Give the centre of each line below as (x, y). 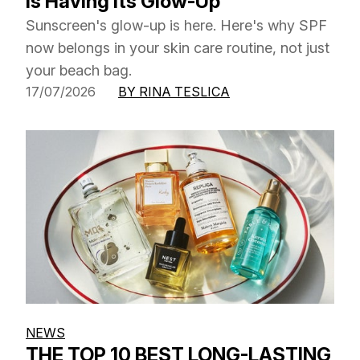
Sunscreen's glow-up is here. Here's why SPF (176, 25)
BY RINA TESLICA (174, 91)
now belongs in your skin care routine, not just (178, 47)
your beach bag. (79, 70)
